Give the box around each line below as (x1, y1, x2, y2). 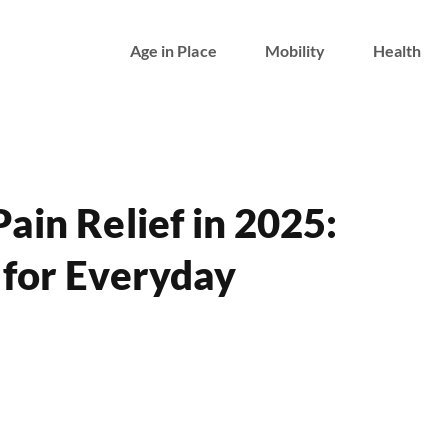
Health (373, 40, 422, 60)
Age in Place (129, 40, 217, 60)
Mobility (264, 40, 326, 60)
